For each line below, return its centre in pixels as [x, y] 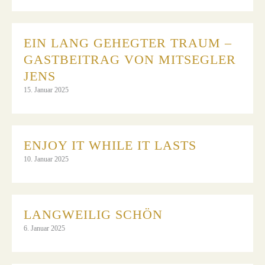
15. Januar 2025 [46, 90]
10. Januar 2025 [46, 159]
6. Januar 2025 [44, 228]
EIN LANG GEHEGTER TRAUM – [128, 43]
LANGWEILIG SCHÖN [93, 214]
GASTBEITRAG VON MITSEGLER [130, 59]
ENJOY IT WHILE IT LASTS [110, 145]
